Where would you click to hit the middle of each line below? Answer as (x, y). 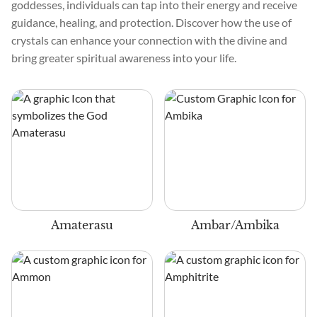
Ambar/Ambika (235, 225)
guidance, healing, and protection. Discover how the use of (151, 22)
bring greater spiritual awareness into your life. (124, 58)
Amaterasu (82, 225)
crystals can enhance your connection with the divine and (149, 40)
